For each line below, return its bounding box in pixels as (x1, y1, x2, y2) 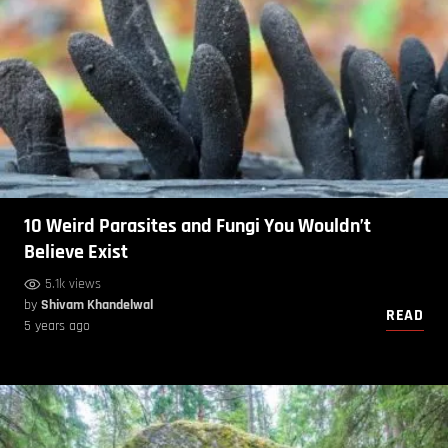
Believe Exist (24, 239, 128, 266)
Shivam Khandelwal (41, 296, 153, 315)
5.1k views (45, 275, 101, 294)
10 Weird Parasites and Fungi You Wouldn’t (24, 213, 371, 240)
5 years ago (24, 317, 90, 336)
